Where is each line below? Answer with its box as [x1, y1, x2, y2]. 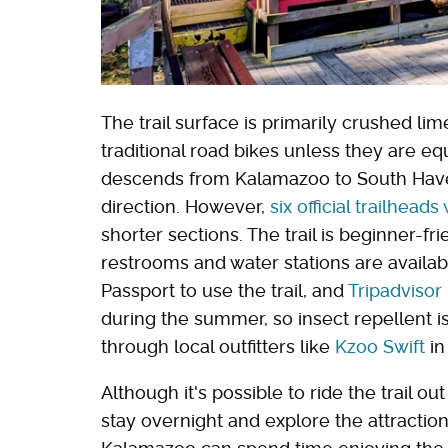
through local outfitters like [101, 336, 335, 358]
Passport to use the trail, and [101, 280, 348, 302]
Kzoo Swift [335, 336, 425, 358]
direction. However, [101, 196, 270, 218]
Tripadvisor [348, 280, 442, 302]
